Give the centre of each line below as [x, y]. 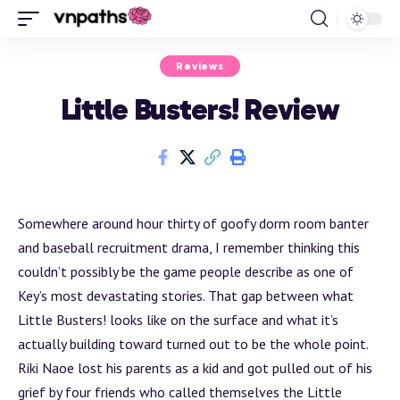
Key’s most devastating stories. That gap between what [186, 296]
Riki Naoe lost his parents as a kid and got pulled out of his [195, 368]
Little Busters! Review [200, 109]
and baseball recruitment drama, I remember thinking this [189, 247]
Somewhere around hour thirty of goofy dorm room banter [193, 223]
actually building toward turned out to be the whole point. [193, 344]
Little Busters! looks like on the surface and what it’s [178, 320]
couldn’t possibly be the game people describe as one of [186, 271]
